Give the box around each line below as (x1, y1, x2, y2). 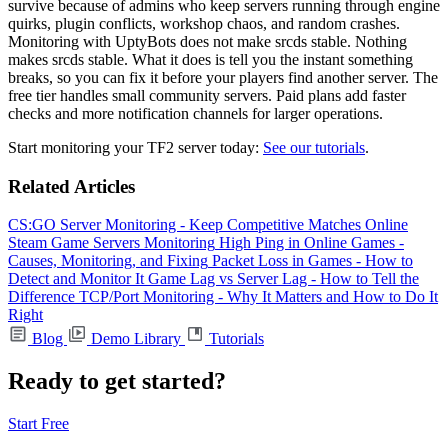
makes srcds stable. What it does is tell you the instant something (8, 50, 413, 68)
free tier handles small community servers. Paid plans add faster (8, 86, 406, 104)
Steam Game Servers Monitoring (8, 234, 215, 252)
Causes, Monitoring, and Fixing (8, 252, 208, 270)
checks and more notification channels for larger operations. (8, 104, 383, 122)
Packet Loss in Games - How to (212, 252, 413, 270)
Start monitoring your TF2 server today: (8, 138, 263, 156)
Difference (8, 288, 75, 306)
